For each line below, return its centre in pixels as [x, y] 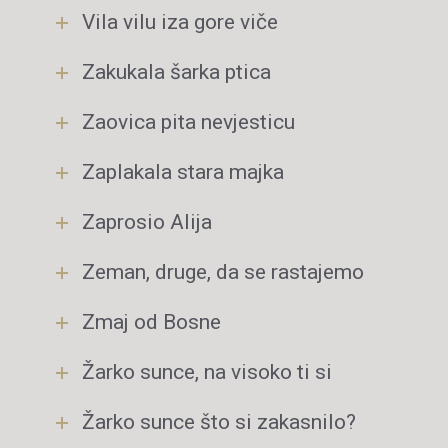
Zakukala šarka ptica [176, 72]
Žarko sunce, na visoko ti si [207, 372]
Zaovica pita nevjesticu [188, 122]
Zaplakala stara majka [183, 172]
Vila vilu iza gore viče [180, 22]
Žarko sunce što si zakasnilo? [219, 422]
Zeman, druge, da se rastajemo [223, 272]
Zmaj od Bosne [151, 322]
